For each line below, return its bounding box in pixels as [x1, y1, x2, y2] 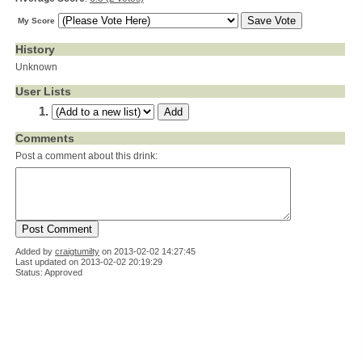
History [15, 43, 55, 56]
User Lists [15, 85, 71, 98]
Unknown [15, 61, 57, 73]
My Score [18, 16, 55, 25]
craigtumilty [55, 246, 99, 256]
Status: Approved [15, 267, 82, 277]
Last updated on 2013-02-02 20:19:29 [15, 257, 162, 267]
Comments [15, 132, 74, 145]
